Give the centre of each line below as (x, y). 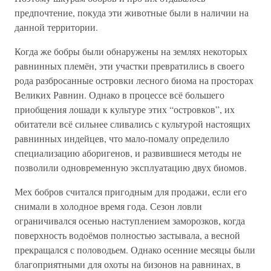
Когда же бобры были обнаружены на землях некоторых (131, 51)
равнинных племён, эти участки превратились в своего (129, 66)
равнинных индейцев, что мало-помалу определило (122, 138)
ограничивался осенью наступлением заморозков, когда (130, 220)
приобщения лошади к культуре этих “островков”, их (125, 109)
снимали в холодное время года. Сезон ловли (108, 206)
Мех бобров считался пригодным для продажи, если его (131, 191)
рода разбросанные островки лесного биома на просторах (134, 80)
